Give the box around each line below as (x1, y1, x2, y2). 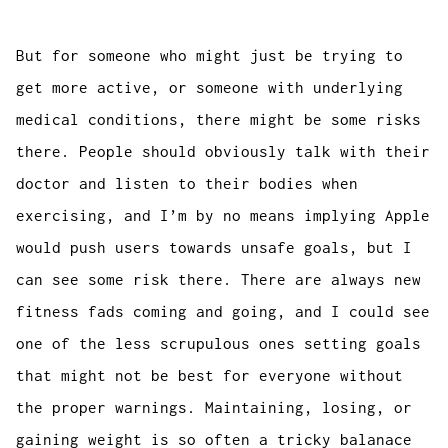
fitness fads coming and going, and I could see (16, 303, 431, 320)
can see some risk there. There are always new (16, 271, 422, 288)
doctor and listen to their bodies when (16, 175, 359, 192)
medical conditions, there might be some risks (16, 111, 422, 128)
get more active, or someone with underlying (16, 79, 404, 96)
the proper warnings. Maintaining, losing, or (16, 399, 413, 416)
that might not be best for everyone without (16, 367, 404, 384)
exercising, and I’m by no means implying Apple (16, 207, 431, 224)
